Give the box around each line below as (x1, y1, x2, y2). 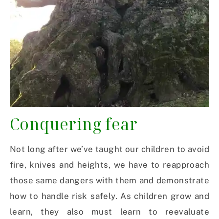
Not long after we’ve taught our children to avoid (10, 144, 209, 154)
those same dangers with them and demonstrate (10, 175, 209, 186)
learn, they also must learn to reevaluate (10, 207, 209, 217)
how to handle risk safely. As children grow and (10, 191, 209, 201)
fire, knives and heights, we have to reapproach (10, 160, 209, 170)
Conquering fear (10, 113, 137, 135)
